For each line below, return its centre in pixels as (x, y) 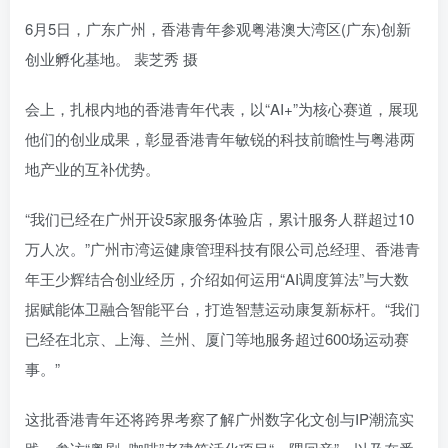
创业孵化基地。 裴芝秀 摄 (111, 58)
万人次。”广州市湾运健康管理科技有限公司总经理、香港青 (222, 248)
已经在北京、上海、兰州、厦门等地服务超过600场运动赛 (217, 338)
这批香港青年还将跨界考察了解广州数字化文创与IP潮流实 (219, 418)
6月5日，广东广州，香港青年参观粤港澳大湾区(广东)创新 (218, 28)
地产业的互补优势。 (92, 168)
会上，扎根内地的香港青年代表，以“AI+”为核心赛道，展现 (221, 108)
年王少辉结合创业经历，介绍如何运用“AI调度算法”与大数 (217, 278)
